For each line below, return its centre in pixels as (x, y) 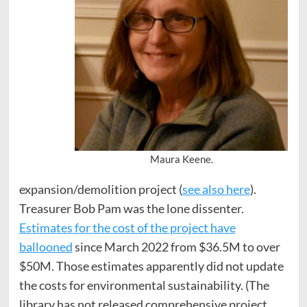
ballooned (46, 246)
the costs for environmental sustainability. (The (144, 285)
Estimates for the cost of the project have (127, 227)
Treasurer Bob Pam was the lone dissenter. (132, 208)
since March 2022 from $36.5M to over (176, 246)
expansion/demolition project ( (100, 189)
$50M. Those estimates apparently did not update (151, 266)
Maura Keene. (181, 159)
